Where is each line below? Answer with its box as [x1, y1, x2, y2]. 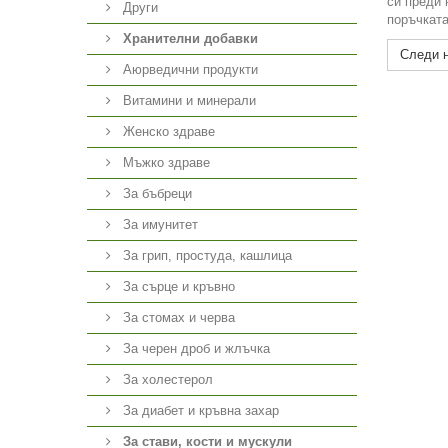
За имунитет [119, 217, 198, 232]
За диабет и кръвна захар [119, 403, 279, 418]
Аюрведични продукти [119, 62, 258, 77]
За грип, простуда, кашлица [119, 248, 292, 263]
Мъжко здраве [119, 155, 210, 170]
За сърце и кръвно [119, 279, 235, 294]
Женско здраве [119, 124, 215, 139]
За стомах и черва [119, 310, 235, 325]
